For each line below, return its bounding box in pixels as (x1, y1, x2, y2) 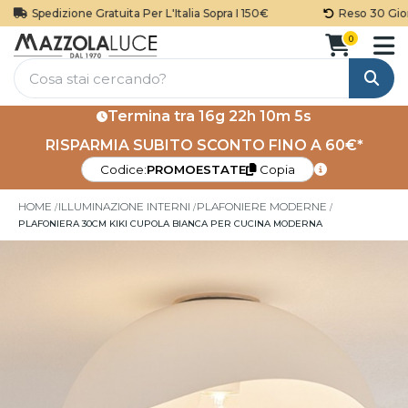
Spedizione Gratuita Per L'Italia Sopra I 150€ (18, 6, 256, 20)
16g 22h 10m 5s (199, 107, 311, 125)
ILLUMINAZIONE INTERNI (58, 199, 190, 213)
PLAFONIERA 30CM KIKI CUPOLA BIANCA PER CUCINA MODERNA (18, 218, 322, 229)
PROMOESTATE (147, 162, 246, 177)
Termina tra (107, 107, 199, 125)
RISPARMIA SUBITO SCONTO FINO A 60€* (45, 137, 363, 154)
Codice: (100, 162, 147, 177)
